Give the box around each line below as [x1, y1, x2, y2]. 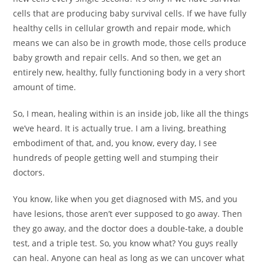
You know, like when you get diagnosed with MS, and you [13, 193, 238, 204]
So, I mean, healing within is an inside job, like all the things [13, 107, 249, 119]
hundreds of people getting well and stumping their [13, 151, 219, 163]
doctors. [13, 166, 45, 178]
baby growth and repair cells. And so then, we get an [13, 51, 222, 63]
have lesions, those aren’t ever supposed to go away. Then [13, 207, 243, 219]
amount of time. [13, 81, 77, 93]
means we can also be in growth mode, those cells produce [13, 37, 247, 48]
